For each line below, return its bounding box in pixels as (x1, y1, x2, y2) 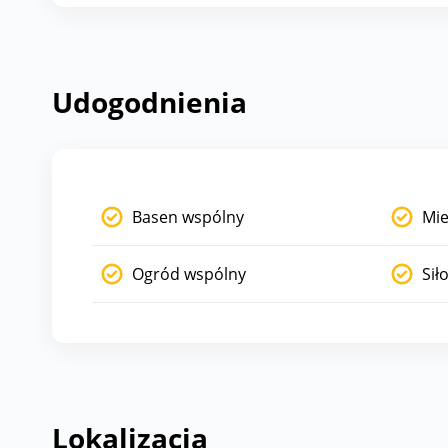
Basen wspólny (132, 206, 244, 228)
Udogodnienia (52, 83, 247, 121)
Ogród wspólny (132, 263, 246, 285)
